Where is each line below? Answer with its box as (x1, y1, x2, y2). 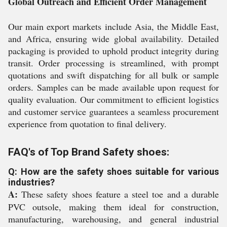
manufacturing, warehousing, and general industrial (8, 213, 219, 225)
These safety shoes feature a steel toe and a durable (18, 188, 219, 200)
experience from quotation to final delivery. (8, 118, 167, 130)
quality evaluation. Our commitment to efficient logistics (8, 93, 219, 105)
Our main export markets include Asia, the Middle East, (8, 20, 219, 32)
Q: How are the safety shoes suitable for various (8, 166, 219, 177)
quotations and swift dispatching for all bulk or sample (8, 69, 219, 81)
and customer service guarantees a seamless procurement (8, 105, 219, 118)
